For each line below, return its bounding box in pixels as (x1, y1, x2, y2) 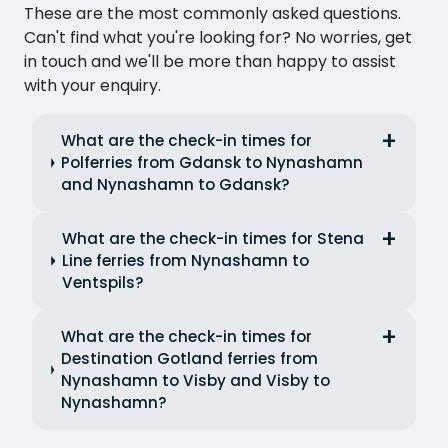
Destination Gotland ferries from (60, 347, 318, 369)
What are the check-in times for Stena (62, 227, 365, 249)
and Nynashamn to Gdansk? (61, 173, 291, 195)
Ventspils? (62, 271, 145, 293)
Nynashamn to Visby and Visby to (60, 369, 330, 391)
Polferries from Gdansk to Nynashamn (61, 151, 364, 173)
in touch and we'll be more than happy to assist (24, 49, 396, 73)
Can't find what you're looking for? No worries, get (24, 25, 412, 49)
